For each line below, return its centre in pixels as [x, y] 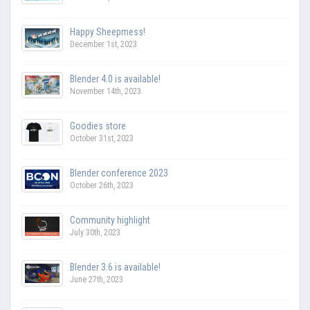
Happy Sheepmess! [108, 31]
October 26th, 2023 [102, 185]
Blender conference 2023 [119, 173]
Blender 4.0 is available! [115, 79]
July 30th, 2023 [95, 232]
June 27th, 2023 [97, 279]
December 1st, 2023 [103, 44]
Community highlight [110, 220]
